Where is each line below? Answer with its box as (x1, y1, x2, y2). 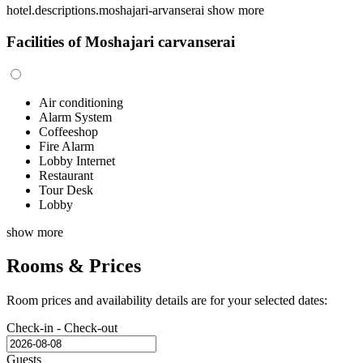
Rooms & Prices (6, 255, 141, 277)
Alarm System (39, 109, 112, 124)
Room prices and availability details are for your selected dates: (6, 293, 327, 308)
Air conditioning (39, 95, 123, 109)
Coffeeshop (39, 124, 98, 139)
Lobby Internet (39, 153, 115, 168)
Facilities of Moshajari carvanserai (6, 32, 235, 50)
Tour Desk (39, 182, 93, 197)
